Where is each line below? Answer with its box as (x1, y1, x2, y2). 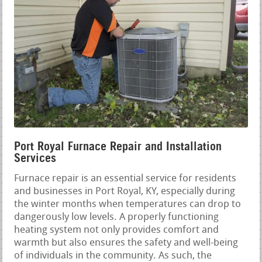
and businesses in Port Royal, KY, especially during (14, 186, 236, 196)
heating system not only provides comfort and (14, 225, 219, 235)
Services (14, 150, 57, 165)
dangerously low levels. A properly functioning (14, 212, 219, 222)
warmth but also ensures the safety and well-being (14, 237, 239, 248)
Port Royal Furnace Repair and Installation (14, 139, 222, 153)
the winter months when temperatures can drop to (14, 199, 242, 209)
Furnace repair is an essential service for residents (14, 173, 237, 184)
